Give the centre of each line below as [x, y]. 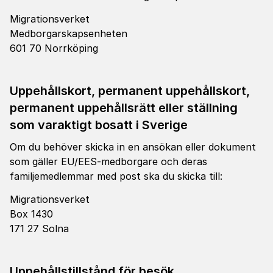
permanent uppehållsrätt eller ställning [124, 108]
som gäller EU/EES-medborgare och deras [108, 161]
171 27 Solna [39, 229]
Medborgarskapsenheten [69, 34]
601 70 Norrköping [54, 48]
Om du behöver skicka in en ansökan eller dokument [133, 147]
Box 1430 [31, 214]
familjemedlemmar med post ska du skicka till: [116, 176]
